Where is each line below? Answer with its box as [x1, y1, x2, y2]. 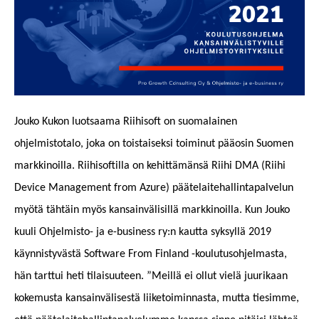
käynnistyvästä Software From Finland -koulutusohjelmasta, [14, 249, 287, 261]
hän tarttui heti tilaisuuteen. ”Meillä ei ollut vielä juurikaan [14, 271, 288, 283]
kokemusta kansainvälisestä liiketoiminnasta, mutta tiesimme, [14, 293, 299, 305]
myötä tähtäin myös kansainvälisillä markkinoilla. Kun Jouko [14, 204, 290, 216]
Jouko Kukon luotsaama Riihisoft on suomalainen [14, 116, 237, 128]
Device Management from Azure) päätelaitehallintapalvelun [14, 182, 293, 194]
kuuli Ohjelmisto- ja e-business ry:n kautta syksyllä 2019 [14, 226, 271, 239]
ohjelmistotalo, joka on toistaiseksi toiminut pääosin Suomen [14, 138, 293, 150]
